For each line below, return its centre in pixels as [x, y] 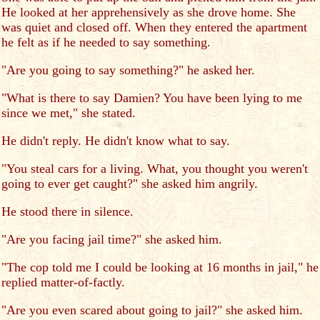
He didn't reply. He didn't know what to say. [116, 141]
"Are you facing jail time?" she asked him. [112, 239]
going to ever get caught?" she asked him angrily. [130, 184]
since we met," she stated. [69, 113]
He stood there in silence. [67, 211]
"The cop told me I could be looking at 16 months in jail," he [160, 267]
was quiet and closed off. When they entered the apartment [154, 27]
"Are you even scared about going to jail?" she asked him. [152, 310]
